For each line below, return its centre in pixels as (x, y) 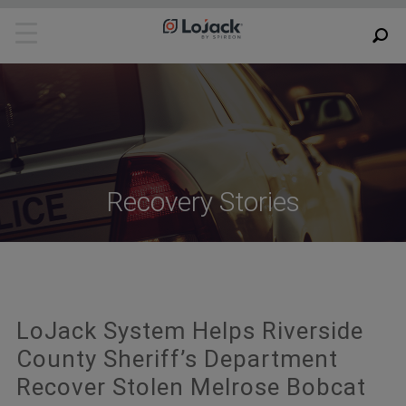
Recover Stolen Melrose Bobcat (191, 387)
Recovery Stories (203, 202)
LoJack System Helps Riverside (190, 331)
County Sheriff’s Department (177, 359)
